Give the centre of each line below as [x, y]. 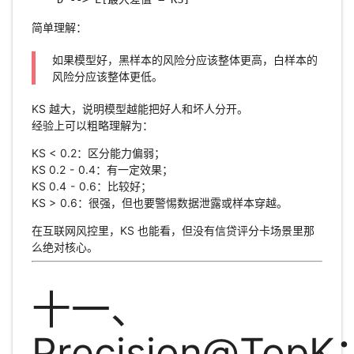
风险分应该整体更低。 [107, 77]
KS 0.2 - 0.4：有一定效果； [102, 170]
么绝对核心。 [64, 247]
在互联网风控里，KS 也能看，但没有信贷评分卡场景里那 [173, 231]
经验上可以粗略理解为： [92, 126]
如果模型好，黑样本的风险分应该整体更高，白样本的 [185, 60]
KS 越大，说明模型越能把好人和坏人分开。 [139, 109]
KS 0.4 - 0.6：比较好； [91, 186]
